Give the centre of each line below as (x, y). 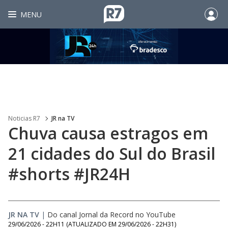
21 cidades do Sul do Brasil (112, 153)
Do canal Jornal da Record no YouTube (111, 215)
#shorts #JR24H (69, 174)
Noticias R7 (24, 118)
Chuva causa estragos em (108, 133)
